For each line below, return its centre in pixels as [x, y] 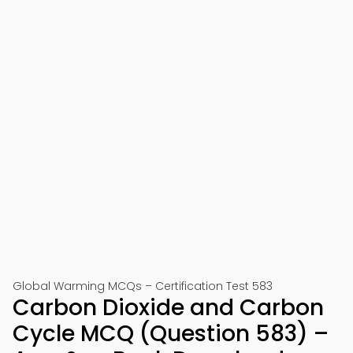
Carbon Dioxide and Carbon [168, 308]
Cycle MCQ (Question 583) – [171, 334]
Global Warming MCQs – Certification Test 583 [143, 286]
